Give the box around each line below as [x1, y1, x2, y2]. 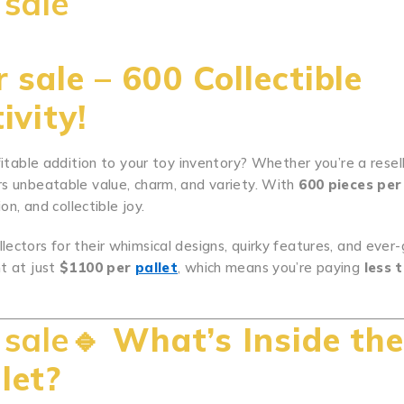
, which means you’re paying [178, 259, 364, 276]
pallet [134, 259, 178, 276]
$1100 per [60, 259, 135, 276]
